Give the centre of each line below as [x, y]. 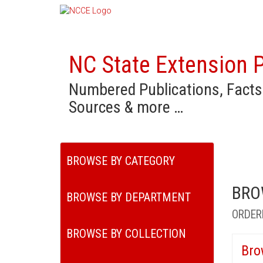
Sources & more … [126, 107]
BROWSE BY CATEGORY [121, 161]
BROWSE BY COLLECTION [126, 234]
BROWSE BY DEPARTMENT [129, 197]
